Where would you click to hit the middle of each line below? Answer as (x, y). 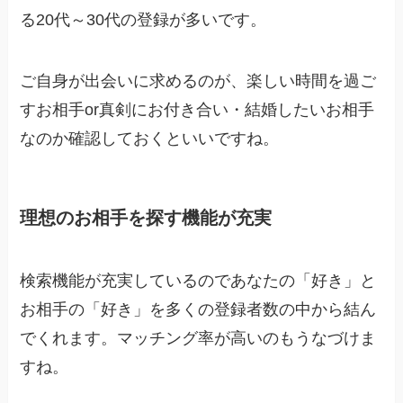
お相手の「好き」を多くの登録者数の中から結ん (198, 309)
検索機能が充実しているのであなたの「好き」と (198, 280)
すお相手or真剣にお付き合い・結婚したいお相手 (197, 110)
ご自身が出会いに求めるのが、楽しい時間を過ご (198, 81)
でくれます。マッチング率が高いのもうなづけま (198, 338)
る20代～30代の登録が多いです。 (143, 20)
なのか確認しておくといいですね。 (150, 139)
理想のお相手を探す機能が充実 (146, 218)
